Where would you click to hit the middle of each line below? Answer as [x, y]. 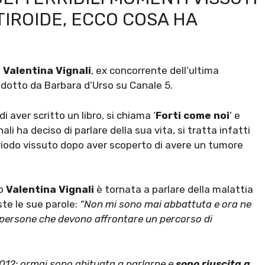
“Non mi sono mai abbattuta [146, 204]
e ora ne [233, 204]
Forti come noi [193, 115]
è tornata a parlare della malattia [175, 190]
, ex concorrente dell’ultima [155, 71]
